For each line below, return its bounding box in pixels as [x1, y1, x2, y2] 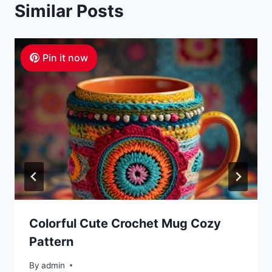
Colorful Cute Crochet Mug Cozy [29, 216, 221, 231]
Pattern [29, 234, 73, 250]
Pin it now [42, 51, 88, 64]
